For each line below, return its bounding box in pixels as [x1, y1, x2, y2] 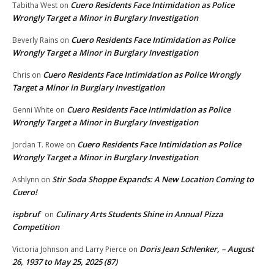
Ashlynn [12, 174, 39, 185]
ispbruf [12, 209, 40, 220]
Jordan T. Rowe [12, 139, 64, 150]
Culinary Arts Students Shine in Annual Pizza [56, 209, 223, 220]
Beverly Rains [12, 35, 58, 46]
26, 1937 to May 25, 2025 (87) [12, 256, 117, 268]
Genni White [12, 105, 54, 116]
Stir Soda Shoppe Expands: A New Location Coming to [52, 174, 254, 185]
